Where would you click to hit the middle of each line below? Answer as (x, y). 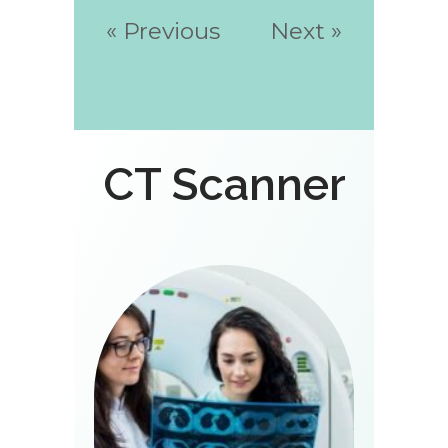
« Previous (163, 30)
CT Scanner (224, 184)
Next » (306, 30)
